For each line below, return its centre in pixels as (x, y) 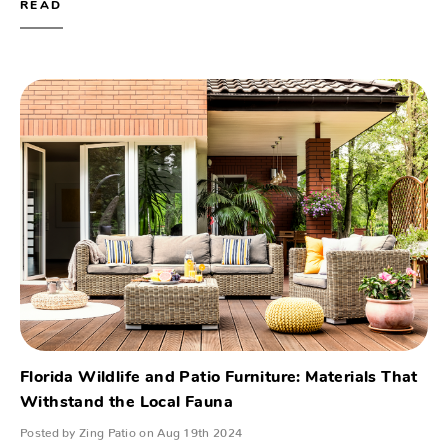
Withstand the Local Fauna (126, 403)
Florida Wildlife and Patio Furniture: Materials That (219, 378)
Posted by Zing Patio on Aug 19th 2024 (131, 430)
